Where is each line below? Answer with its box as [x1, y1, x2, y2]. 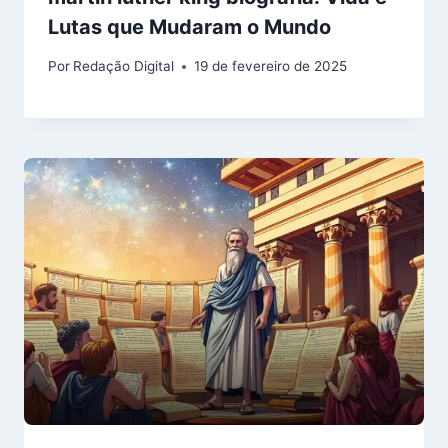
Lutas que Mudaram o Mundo [48, 15, 331, 40]
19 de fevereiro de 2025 [194, 58, 348, 75]
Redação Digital [73, 58, 175, 75]
